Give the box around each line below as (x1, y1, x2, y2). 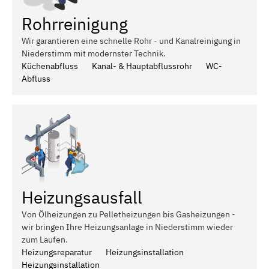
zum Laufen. (22, 234, 68, 245)
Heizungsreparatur (22, 246, 92, 258)
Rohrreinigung (22, 12, 128, 35)
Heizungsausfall (22, 186, 142, 208)
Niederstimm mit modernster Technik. (22, 47, 166, 59)
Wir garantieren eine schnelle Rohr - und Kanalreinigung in (22, 35, 241, 46)
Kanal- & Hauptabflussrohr (92, 60, 192, 71)
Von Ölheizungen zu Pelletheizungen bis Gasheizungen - (22, 208, 235, 220)
